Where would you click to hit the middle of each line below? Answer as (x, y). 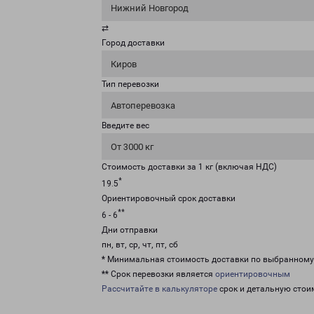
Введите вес (125, 125)
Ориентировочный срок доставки (169, 198)
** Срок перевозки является (158, 274)
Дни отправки (130, 230)
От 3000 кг (132, 147)
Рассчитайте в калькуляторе (159, 289)
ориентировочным (253, 274)
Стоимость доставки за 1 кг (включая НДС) (189, 167)
